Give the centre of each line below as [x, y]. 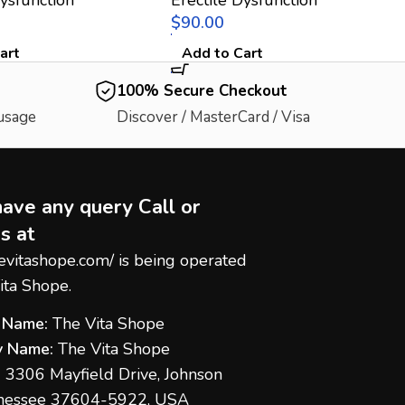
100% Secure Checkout [202, 90]
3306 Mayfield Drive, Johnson [114, 374]
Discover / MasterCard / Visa [213, 117]
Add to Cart [223, 53]
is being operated [181, 260]
